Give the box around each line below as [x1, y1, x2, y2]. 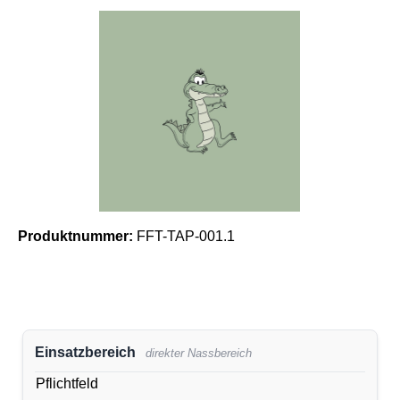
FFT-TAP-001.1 [137, 228, 235, 244]
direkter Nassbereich [146, 346, 253, 360]
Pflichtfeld [35, 376, 98, 392]
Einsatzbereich [34, 344, 136, 360]
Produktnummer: [18, 228, 137, 244]
